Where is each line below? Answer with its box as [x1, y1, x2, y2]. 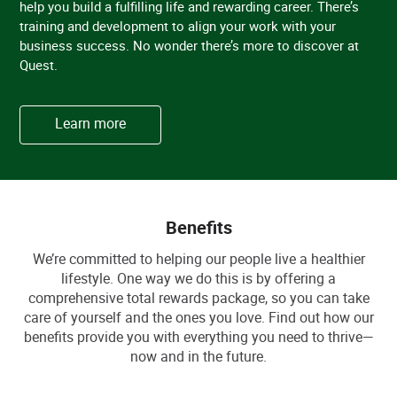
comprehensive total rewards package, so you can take [27, 288, 370, 308]
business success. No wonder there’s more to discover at [19, 36, 360, 55]
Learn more [55, 113, 127, 134]
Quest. [19, 56, 58, 74]
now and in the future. [130, 346, 267, 367]
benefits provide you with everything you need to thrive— [23, 327, 374, 347]
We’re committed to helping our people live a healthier [32, 249, 365, 269]
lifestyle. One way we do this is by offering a [61, 269, 336, 289]
